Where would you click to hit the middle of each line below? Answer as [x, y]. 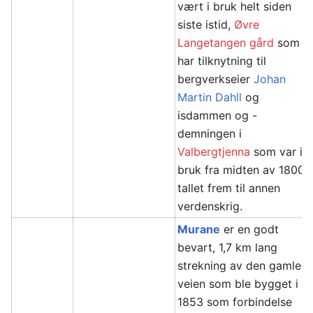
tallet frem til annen [229, 188]
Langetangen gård [226, 43]
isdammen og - [218, 115]
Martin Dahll [210, 97]
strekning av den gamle [240, 265]
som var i [277, 152]
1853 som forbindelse [235, 302]
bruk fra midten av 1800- [244, 170]
